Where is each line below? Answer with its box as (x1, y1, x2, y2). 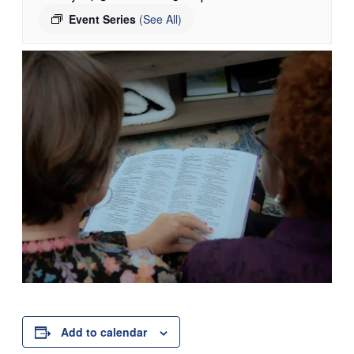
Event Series (69, 11, 139, 28)
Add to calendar (61, 324, 147, 341)
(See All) (139, 11, 182, 28)
